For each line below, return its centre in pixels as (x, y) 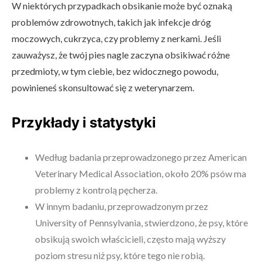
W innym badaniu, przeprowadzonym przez (122, 206)
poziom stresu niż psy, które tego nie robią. (120, 255)
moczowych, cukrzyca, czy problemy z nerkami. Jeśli (116, 38)
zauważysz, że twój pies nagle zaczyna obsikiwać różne (121, 55)
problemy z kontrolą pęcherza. (96, 190)
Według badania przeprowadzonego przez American (141, 157)
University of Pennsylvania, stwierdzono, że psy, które (142, 223)
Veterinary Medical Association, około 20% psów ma (141, 173)
